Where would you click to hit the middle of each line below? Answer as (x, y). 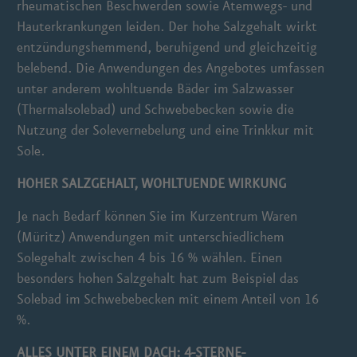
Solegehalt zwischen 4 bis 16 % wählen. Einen (150, 257)
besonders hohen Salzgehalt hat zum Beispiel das (158, 278)
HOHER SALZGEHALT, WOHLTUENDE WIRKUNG (152, 183)
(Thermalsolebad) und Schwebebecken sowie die (156, 109)
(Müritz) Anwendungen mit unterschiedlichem (151, 237)
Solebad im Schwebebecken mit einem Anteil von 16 (168, 299)
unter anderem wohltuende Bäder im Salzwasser (156, 88)
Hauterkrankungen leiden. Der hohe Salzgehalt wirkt (167, 26)
